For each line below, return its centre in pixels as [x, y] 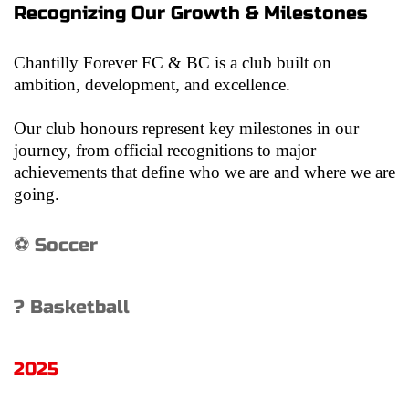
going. [37, 194]
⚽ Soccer [56, 245]
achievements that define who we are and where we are [204, 172]
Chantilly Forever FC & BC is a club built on [173, 62]
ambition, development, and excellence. [152, 84]
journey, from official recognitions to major [165, 150]
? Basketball [72, 307]
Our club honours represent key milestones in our [186, 128]
